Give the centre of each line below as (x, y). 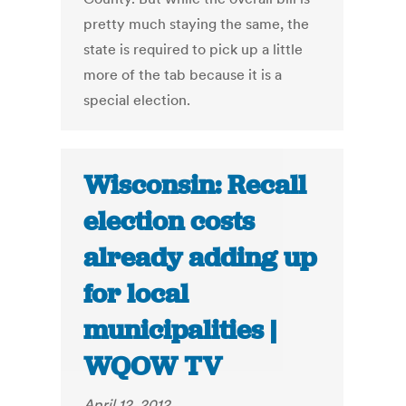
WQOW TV (153, 367)
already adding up (200, 258)
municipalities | (180, 330)
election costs (169, 222)
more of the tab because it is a (183, 75)
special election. (137, 100)
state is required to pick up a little (193, 49)
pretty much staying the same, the (197, 24)
